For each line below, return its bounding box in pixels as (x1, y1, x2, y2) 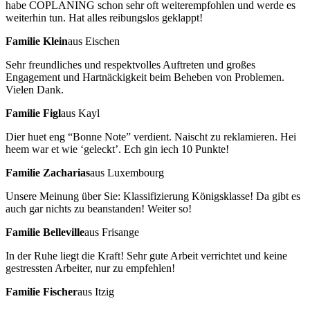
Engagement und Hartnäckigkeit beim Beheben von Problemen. (6, 71, 284, 83)
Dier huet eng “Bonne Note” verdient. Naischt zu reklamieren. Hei (6, 130, 296, 143)
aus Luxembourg (90, 166, 164, 179)
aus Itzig (77, 285, 114, 298)
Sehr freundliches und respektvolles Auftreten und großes (6, 58, 255, 71)
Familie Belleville (6, 226, 84, 238)
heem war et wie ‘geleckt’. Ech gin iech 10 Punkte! (6, 143, 229, 155)
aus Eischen (68, 35, 120, 47)
